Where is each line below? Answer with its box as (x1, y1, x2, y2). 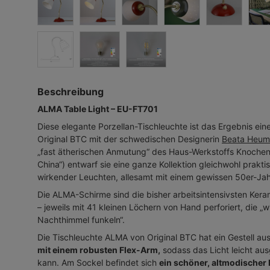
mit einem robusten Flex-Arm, (37, 244, 160, 255)
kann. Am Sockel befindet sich (37, 257, 159, 268)
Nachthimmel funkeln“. (37, 214, 125, 225)
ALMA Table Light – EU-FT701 (37, 103, 158, 114)
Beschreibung (37, 85, 104, 98)
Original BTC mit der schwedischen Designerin (37, 133, 222, 144)
